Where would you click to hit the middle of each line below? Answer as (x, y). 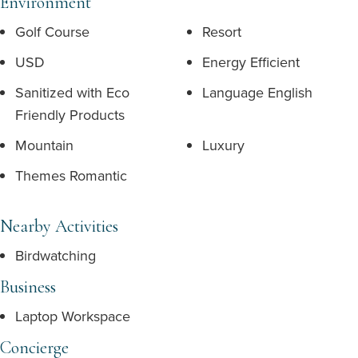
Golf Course (52, 32)
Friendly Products (70, 115)
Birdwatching (56, 255)
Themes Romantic (71, 175)
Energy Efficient (251, 62)
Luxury (223, 145)
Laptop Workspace (73, 316)
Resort (222, 32)
